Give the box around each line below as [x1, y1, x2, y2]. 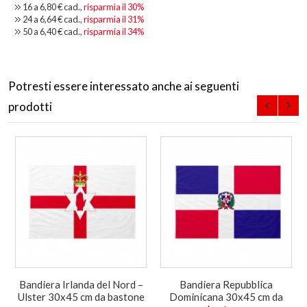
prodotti [8, 99, 52, 114]
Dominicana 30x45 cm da [169, 290, 283, 303]
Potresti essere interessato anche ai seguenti [8, 78, 239, 93]
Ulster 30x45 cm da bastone [17, 290, 145, 303]
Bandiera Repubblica [180, 278, 273, 291]
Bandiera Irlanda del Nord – [19, 278, 143, 291]
